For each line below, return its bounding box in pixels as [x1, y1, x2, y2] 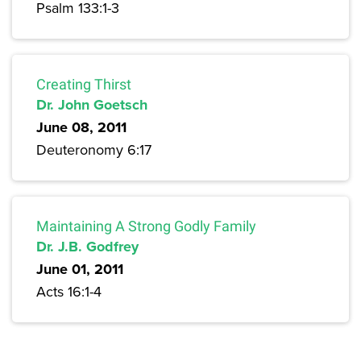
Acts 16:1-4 [36, 281, 102, 302]
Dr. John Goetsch [36, 94, 147, 116]
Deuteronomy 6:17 [36, 139, 151, 160]
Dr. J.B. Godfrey [36, 236, 139, 258]
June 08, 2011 [36, 117, 127, 139]
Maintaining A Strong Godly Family [36, 218, 256, 235]
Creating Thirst [36, 76, 131, 93]
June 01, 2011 [36, 259, 123, 280]
